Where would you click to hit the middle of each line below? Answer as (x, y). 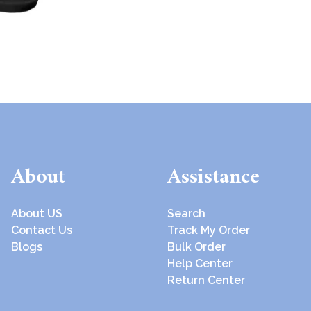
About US (37, 213)
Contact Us (42, 230)
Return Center (207, 280)
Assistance (214, 177)
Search (187, 213)
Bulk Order (197, 246)
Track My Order (209, 230)
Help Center (200, 263)
